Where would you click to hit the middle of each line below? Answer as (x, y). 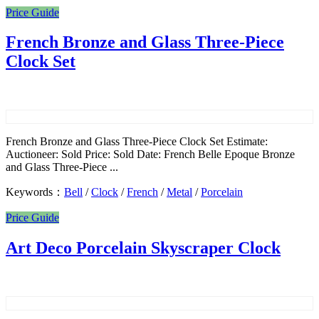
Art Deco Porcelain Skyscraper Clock (143, 248)
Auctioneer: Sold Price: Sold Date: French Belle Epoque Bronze (150, 155)
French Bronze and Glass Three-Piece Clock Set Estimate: (137, 142)
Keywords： (35, 192)
